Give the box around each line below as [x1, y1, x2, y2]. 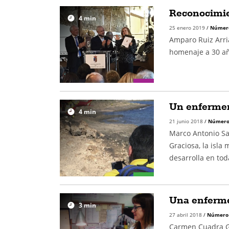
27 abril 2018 [169, 211, 203, 218]
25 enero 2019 [169, 24, 207, 31]
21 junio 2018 [169, 118, 204, 125]
